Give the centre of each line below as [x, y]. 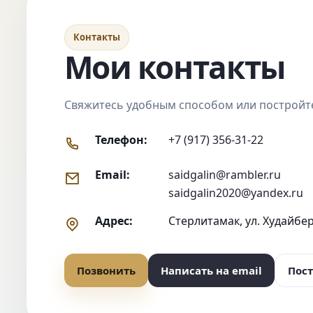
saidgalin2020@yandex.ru [235, 192]
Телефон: [121, 139]
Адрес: [114, 220]
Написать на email [211, 270]
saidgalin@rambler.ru [224, 174]
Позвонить [106, 270]
